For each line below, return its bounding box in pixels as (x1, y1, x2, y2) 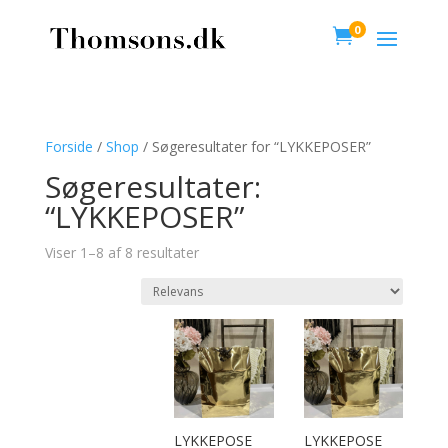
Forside (44, 137, 93, 156)
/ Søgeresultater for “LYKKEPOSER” (138, 137, 371, 156)
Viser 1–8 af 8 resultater (44, 243, 199, 262)
